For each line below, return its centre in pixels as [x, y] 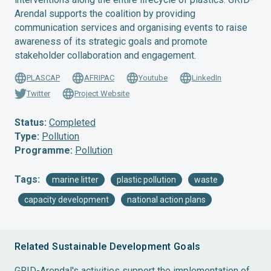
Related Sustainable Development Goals [108, 247]
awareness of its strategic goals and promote [111, 41]
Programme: [44, 150]
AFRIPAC [99, 77]
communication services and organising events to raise [131, 28]
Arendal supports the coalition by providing [105, 14]
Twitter [38, 93]
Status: [31, 122]
